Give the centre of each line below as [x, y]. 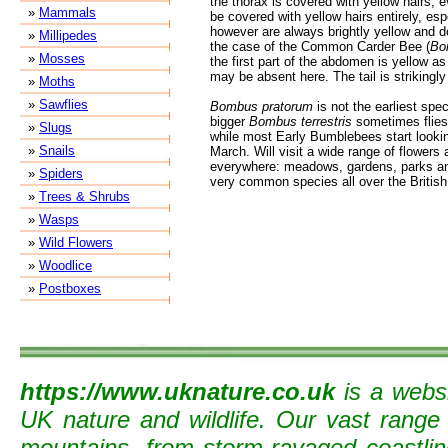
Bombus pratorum [261, 106]
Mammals [67, 12]
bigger [229, 121]
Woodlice [65, 265]
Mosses [62, 58]
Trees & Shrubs [84, 196]
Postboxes [70, 288]
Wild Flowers [76, 242]
